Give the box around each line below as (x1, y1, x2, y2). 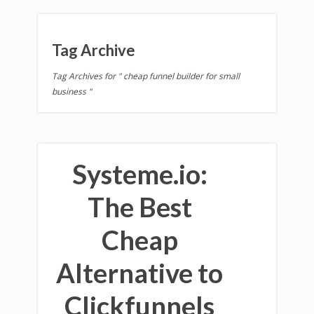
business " (52, 86, 92, 97)
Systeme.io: (71, 158, 207, 190)
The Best (87, 191, 192, 223)
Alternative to (56, 257, 223, 289)
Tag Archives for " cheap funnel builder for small (52, 70, 240, 82)
